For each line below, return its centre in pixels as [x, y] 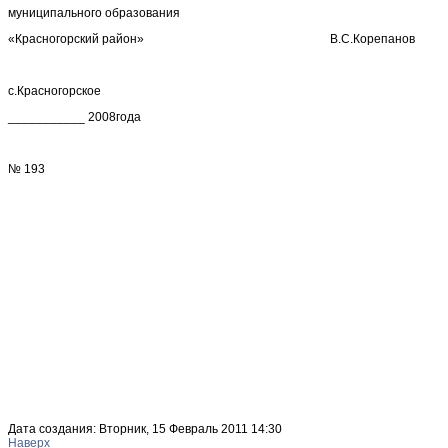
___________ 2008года [74, 116]
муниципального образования [94, 12]
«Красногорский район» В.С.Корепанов [211, 38]
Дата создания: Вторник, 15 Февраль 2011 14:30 [145, 428]
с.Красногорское [54, 90]
